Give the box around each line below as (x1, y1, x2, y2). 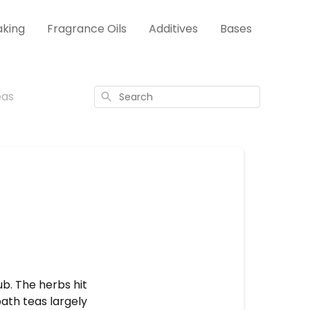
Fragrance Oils (47, 21, 127, 37)
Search (99, 89, 129, 101)
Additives (149, 21, 198, 37)
